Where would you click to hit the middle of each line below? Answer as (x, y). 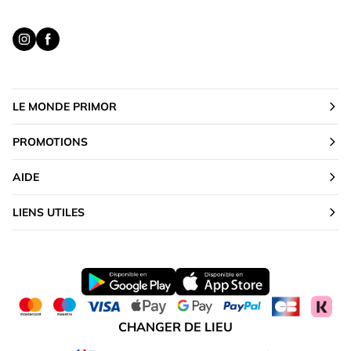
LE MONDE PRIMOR (65, 107)
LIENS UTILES (49, 213)
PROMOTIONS (50, 142)
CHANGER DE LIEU (175, 327)
